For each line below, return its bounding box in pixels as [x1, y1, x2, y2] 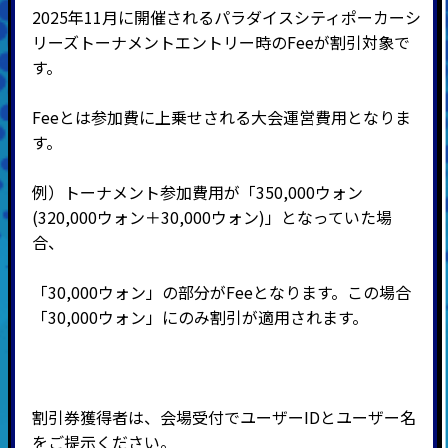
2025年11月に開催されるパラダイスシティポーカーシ [31, 4, 421, 29]
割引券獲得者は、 [31, 404, 160, 429]
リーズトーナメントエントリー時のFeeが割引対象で [31, 29, 410, 54]
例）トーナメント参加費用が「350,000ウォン [31, 179, 363, 204]
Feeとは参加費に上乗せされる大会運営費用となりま [31, 104, 411, 129]
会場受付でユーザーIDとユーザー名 [159, 404, 416, 429]
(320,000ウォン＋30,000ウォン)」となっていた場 [31, 204, 392, 229]
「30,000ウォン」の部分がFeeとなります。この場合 [31, 279, 411, 304]
